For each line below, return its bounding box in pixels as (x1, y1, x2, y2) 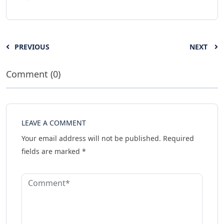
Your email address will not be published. (21, 133, 161, 143)
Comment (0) (6, 68, 60, 80)
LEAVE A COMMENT (21, 118, 86, 128)
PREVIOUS (14, 42, 49, 52)
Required (161, 133, 194, 143)
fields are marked (21, 146, 82, 156)
